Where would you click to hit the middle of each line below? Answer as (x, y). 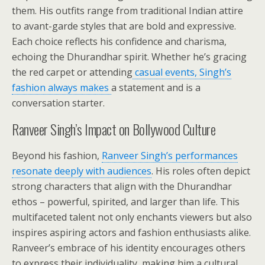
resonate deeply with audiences (82, 171)
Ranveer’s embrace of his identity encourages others (129, 248)
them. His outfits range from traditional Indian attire (127, 11)
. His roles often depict (201, 171)
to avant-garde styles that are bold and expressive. (124, 26)
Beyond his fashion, (57, 156)
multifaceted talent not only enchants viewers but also (132, 217)
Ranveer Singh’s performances (170, 156)
